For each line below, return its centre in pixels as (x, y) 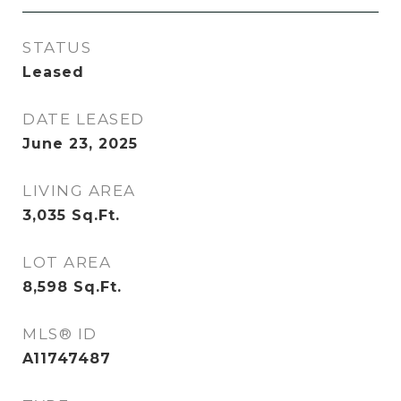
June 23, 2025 (80, 144)
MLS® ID (60, 334)
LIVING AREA (79, 191)
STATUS (57, 47)
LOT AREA (67, 262)
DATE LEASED (84, 119)
